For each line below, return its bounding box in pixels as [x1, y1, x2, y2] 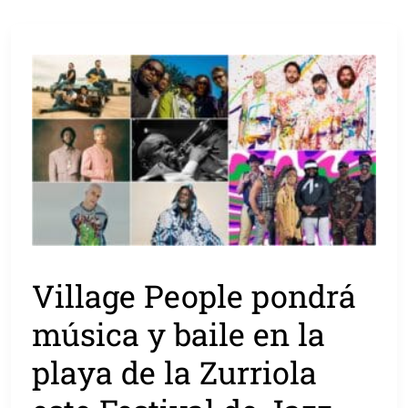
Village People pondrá [32, 275, 357, 317]
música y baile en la [32, 313, 326, 355]
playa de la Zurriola [32, 352, 318, 393]
